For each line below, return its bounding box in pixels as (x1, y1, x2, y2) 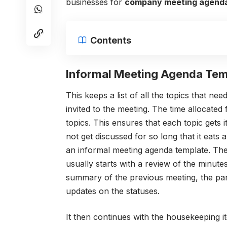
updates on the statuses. (66, 185, 160, 196)
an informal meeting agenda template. (66, 144, 213, 155)
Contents (90, 34, 131, 46)
